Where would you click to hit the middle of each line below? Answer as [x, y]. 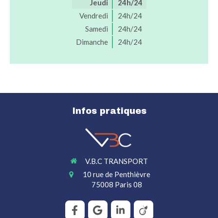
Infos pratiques [109, 111]
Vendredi [93, 15]
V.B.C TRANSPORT [117, 161]
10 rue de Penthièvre [117, 174]
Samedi [96, 28]
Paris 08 [128, 185]
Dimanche [92, 42]
